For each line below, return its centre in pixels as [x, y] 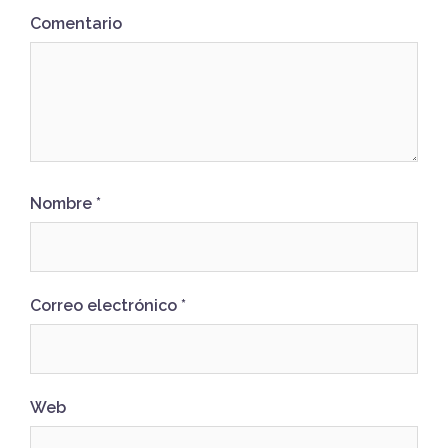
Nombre [63, 203]
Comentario [76, 23]
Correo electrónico [105, 305]
